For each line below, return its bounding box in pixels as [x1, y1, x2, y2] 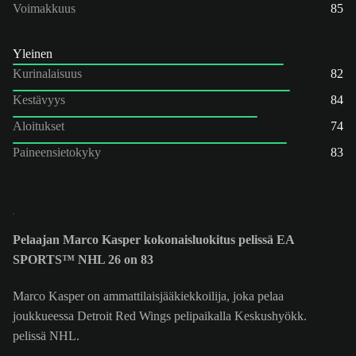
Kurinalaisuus [13, 66, 82, 80]
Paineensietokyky [13, 145, 101, 159]
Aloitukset [13, 118, 64, 133]
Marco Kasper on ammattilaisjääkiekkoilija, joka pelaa [13, 289, 284, 304]
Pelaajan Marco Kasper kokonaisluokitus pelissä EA [13, 233, 294, 247]
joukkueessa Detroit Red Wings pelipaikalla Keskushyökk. [13, 309, 307, 323]
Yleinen [13, 46, 52, 60]
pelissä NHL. [13, 329, 79, 343]
